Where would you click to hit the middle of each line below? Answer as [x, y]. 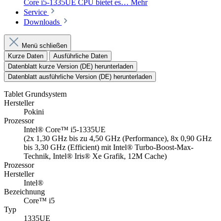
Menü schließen [44, 46]
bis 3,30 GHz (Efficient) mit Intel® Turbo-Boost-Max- [109, 147]
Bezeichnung [24, 192]
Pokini [34, 112]
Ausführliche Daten [80, 56]
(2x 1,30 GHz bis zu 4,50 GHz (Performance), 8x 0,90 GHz [118, 139]
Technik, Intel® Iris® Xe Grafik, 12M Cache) [95, 156]
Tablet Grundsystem [35, 94]
